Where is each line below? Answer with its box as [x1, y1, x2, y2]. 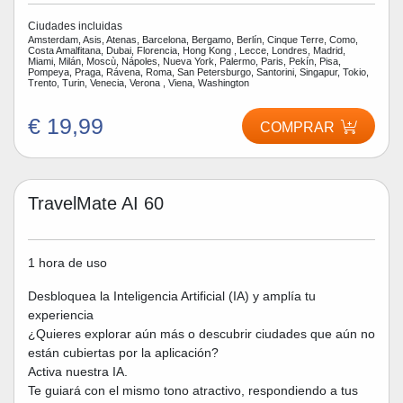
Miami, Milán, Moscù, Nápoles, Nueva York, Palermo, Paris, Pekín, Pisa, [28, 55, 341, 67]
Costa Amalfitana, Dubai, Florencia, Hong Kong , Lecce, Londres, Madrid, [28, 44, 345, 56]
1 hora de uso [28, 255, 107, 270]
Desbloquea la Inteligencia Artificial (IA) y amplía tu [28, 288, 316, 303]
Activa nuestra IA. [28, 363, 128, 379]
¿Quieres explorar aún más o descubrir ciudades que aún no [28, 326, 375, 341]
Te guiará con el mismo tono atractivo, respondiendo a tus [28, 382, 358, 398]
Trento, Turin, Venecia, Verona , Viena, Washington [28, 76, 249, 88]
